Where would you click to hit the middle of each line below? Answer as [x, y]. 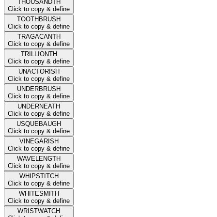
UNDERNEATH [39, 106]
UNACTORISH [39, 71]
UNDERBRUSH [39, 89]
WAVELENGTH [39, 158]
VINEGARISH [39, 141]
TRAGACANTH [39, 36]
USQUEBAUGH [39, 124]
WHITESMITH [39, 193]
